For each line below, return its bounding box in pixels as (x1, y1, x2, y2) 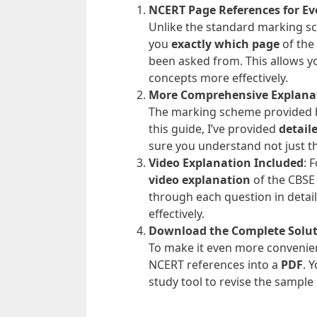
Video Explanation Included (149, 154, 304, 171)
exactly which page (171, 35, 279, 52)
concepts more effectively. (149, 69, 288, 86)
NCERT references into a (149, 256, 281, 272)
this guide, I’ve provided (149, 120, 279, 137)
